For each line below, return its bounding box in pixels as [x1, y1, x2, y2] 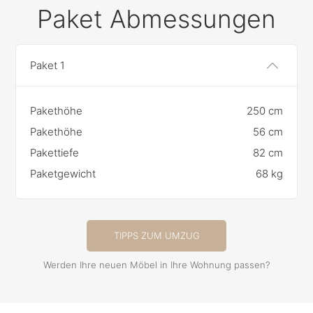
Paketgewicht [30, 166, 96, 180]
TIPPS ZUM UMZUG [113, 229, 200, 241]
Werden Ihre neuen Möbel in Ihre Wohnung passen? [43, 259, 270, 270]
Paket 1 [30, 58, 66, 72]
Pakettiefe [30, 145, 80, 159]
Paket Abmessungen [37, 3, 276, 34]
